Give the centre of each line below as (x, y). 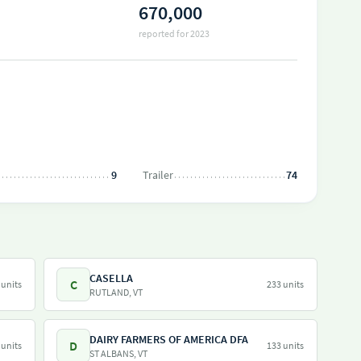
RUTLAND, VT (116, 292)
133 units (285, 345)
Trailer (158, 175)
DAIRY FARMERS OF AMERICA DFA (169, 339)
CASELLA (111, 278)
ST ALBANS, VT (118, 353)
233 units (285, 284)
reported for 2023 (174, 33)
